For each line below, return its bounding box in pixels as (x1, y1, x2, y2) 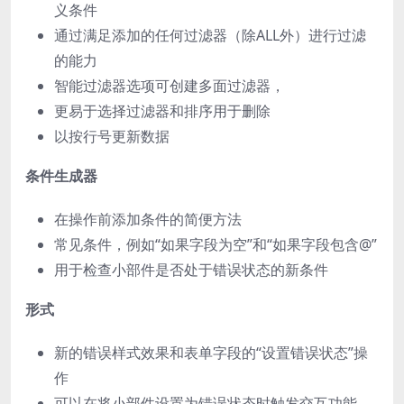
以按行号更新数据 (54, 125, 170, 146)
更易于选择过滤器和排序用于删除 (54, 100, 271, 121)
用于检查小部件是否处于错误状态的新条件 (54, 259, 328, 280)
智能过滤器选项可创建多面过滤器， (54, 75, 285, 96)
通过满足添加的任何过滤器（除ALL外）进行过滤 (54, 24, 366, 45)
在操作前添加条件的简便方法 (54, 208, 242, 229)
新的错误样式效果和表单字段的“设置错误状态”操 (54, 342, 368, 363)
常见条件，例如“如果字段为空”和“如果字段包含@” (54, 234, 377, 254)
